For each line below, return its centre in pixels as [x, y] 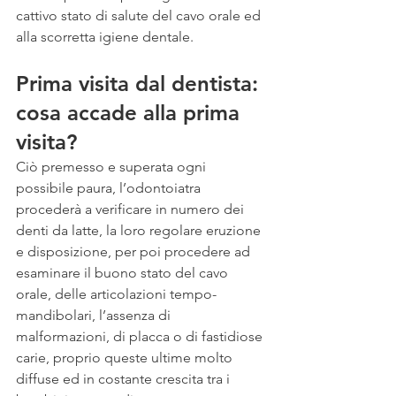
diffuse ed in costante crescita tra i [125, 379]
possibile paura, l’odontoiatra [110, 188]
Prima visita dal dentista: [140, 84]
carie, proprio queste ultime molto [126, 358]
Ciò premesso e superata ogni [113, 167]
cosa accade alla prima [131, 113]
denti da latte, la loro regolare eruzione [140, 231]
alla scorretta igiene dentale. [105, 37]
